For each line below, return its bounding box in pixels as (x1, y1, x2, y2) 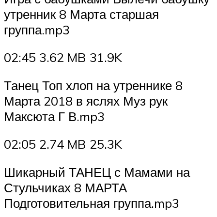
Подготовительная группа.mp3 (4, 195, 179, 211)
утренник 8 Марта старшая (4, 6, 159, 22)
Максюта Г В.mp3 (4, 108, 105, 124)
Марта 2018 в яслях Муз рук (4, 93, 168, 108)
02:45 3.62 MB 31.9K (4, 49, 122, 65)
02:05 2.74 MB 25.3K (4, 136, 122, 152)
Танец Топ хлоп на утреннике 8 (4, 77, 183, 93)
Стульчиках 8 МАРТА (4, 179, 127, 195)
